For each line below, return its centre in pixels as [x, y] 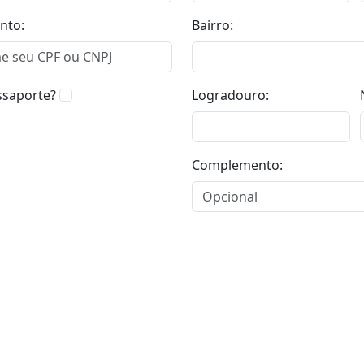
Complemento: [237, 165]
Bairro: [212, 25]
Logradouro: [230, 95]
